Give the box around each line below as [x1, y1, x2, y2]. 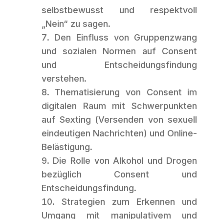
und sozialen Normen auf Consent [41, 46, 197, 57]
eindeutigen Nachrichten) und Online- [41, 128, 197, 139]
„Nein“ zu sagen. [41, 19, 110, 29]
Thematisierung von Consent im [55, 87, 197, 98]
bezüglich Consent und [41, 169, 197, 180]
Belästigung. [41, 142, 92, 153]
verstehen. [41, 73, 87, 84]
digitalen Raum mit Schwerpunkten [41, 101, 197, 111]
